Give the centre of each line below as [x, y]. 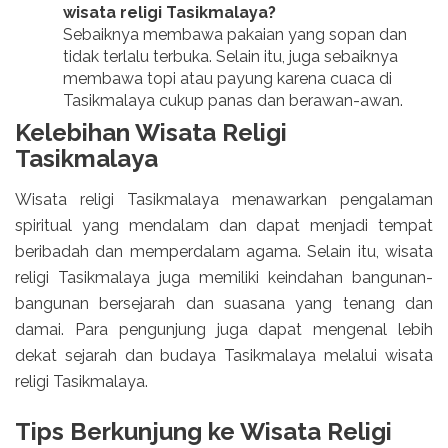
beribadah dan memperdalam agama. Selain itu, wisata [224, 251]
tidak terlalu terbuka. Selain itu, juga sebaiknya [230, 57]
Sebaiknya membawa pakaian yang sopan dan [235, 35]
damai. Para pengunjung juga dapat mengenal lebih [224, 329]
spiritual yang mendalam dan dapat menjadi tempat [224, 225]
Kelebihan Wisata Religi [151, 133]
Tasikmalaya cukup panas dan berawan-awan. [233, 101]
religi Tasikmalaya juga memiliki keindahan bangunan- [224, 277]
